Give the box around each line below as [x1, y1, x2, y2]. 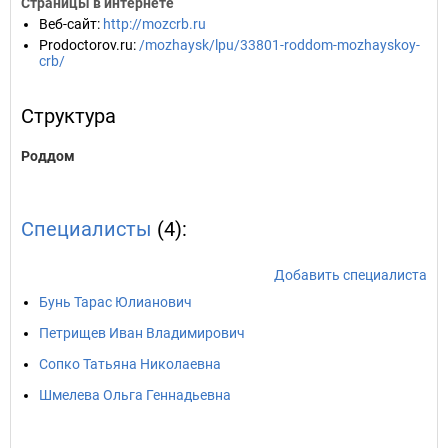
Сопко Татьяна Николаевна [39, 356, 221, 372]
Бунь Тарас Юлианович [39, 294, 192, 310]
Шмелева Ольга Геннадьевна [39, 387, 231, 403]
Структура [21, 104, 116, 128]
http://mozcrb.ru [103, 16, 206, 32]
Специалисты [21, 217, 152, 241]
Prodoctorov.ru [39, 37, 133, 53]
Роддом [21, 148, 75, 164]
